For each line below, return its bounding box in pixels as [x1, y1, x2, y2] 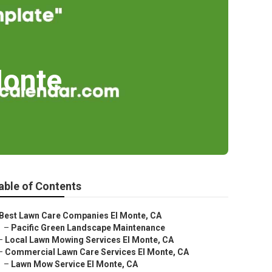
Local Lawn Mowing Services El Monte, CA [5, 235, 174, 245]
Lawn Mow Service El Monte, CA [11, 259, 138, 269]
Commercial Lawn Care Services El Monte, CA [5, 247, 189, 257]
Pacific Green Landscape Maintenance [11, 223, 165, 233]
